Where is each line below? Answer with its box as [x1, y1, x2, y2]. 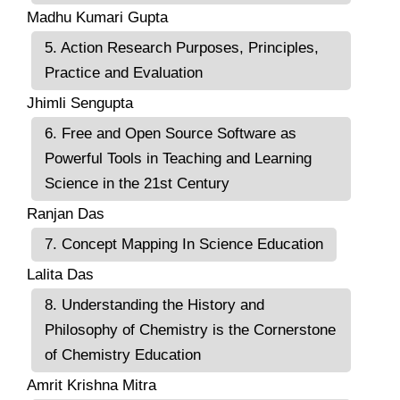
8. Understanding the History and [45, 296, 264, 313]
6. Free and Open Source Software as [45, 124, 296, 142]
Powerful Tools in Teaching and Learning [45, 149, 312, 167]
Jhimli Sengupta [27, 94, 133, 112]
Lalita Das [27, 265, 94, 283]
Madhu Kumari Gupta [27, 8, 168, 26]
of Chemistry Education [45, 346, 201, 363]
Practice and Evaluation [45, 63, 203, 81]
